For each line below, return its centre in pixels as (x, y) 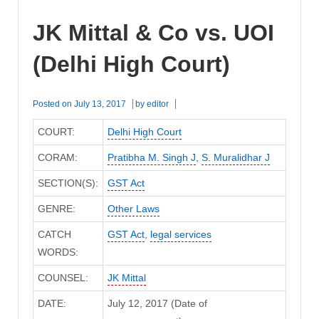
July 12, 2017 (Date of (157, 304)
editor (158, 104)
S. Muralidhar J (235, 158)
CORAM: (57, 158)
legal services (181, 235)
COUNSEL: (63, 278)
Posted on (53, 104)
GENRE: (56, 209)
